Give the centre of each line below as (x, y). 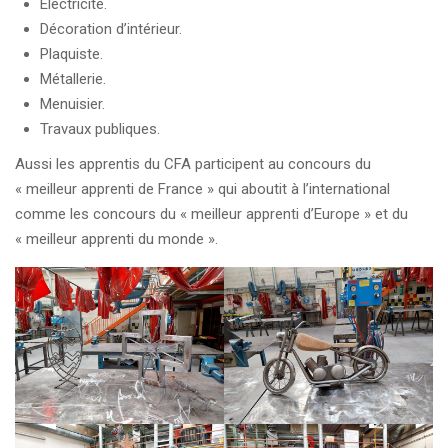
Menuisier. (72, 104)
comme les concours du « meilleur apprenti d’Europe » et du (211, 214)
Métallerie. (73, 79)
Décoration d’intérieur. (111, 29)
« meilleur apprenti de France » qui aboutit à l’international (202, 189)
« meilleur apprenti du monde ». (116, 239)
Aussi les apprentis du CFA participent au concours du (193, 164)
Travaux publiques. (100, 129)
